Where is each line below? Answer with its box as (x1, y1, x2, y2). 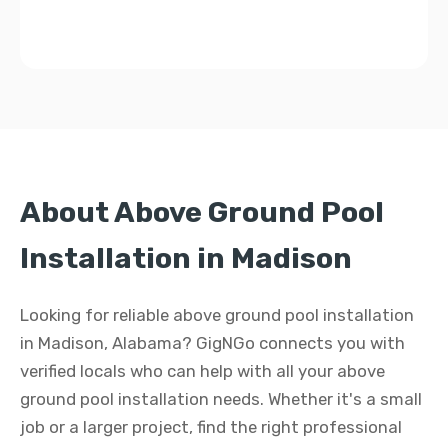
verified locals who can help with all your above (20, 361, 385, 381)
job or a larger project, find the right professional (20, 417, 402, 437)
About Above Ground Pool (20, 195, 384, 229)
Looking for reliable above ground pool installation (20, 305, 414, 325)
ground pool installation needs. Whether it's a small (20, 389, 422, 409)
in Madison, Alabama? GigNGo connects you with (20, 333, 405, 353)
